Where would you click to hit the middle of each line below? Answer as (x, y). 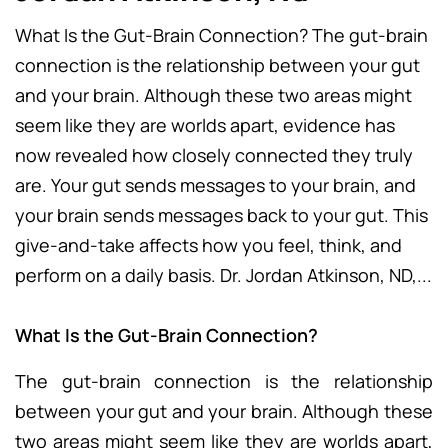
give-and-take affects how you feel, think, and (208, 245)
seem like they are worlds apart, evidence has (205, 125)
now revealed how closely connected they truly (214, 155)
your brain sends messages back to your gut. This (221, 215)
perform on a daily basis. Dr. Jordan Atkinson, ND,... (223, 275)
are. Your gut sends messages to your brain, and (215, 185)
